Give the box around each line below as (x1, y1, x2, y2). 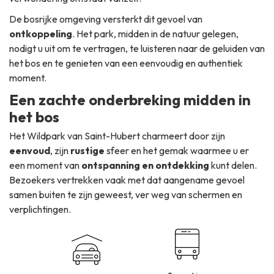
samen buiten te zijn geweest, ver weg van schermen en (9, 188, 242, 201)
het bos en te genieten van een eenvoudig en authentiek (9, 57, 243, 70)
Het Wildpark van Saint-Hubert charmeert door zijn (9, 130, 225, 143)
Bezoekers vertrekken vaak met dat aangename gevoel (9, 174, 245, 187)
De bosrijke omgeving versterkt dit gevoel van (9, 13, 202, 26)
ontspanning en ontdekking (81, 159, 209, 172)
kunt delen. (209, 159, 257, 172)
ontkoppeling (9, 28, 72, 40)
